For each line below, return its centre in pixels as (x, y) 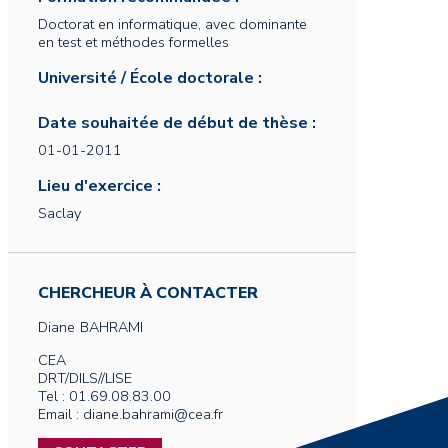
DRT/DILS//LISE (85, 378)
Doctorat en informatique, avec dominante (172, 24)
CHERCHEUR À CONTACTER (148, 293)
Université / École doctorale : (150, 78)
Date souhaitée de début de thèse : (177, 123)
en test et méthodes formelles (133, 42)
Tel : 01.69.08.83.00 (104, 396)
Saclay (59, 213)
